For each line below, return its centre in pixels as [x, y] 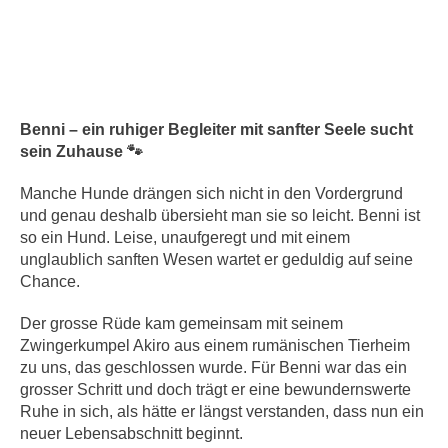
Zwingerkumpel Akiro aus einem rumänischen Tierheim [215, 346]
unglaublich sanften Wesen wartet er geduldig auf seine [217, 260]
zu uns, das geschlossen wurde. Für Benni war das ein [214, 368]
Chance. [50, 282]
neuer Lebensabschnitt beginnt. [132, 434]
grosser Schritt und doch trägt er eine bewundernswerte [216, 390]
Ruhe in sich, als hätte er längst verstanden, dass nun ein [222, 412]
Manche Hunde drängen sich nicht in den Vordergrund [212, 194]
